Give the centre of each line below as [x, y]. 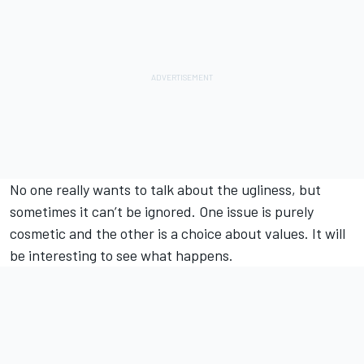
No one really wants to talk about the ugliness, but [165, 190]
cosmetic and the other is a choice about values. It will [178, 234]
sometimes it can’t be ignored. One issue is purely [162, 212]
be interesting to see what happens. [121, 256]
